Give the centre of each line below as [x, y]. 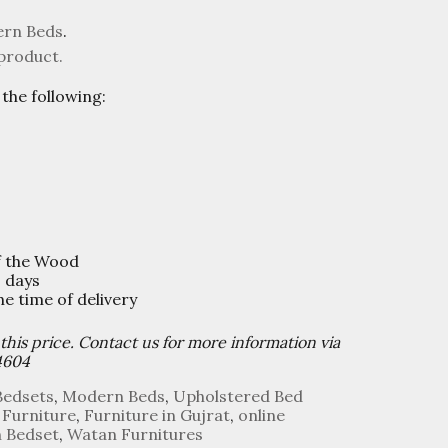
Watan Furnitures [134, 434]
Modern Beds [113, 396]
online [261, 415]
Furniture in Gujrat [156, 415]
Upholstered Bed [237, 396]
